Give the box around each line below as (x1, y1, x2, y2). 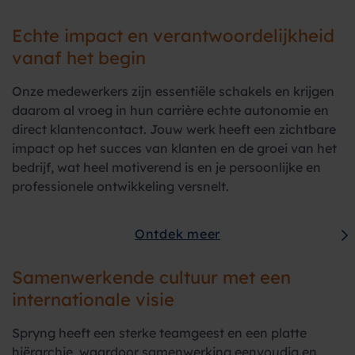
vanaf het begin (12, 47, 146, 69)
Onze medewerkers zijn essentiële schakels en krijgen (12, 83, 334, 99)
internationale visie (12, 288, 174, 311)
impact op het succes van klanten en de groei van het (12, 140, 337, 156)
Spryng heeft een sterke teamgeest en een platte (12, 325, 307, 341)
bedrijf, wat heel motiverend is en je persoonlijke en (12, 159, 321, 175)
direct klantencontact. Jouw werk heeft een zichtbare (12, 121, 336, 137)
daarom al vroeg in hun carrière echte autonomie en (12, 102, 329, 118)
